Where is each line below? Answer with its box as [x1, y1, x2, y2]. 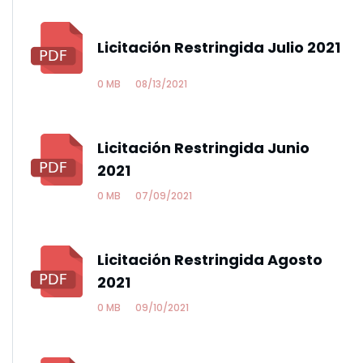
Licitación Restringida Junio [97, 138, 310, 158]
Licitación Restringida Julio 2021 [97, 37, 340, 58]
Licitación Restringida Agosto [97, 250, 322, 270]
